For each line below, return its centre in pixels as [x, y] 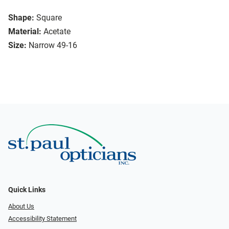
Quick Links [27, 190]
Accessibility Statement [42, 219]
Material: [25, 32]
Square [49, 18]
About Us [21, 206]
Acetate [57, 32]
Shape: [21, 18]
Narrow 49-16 [53, 45]
